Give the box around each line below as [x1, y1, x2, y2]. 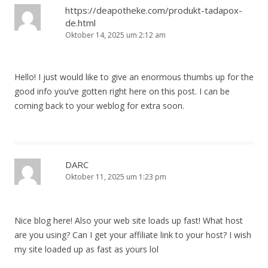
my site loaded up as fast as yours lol [14, 243, 159, 255]
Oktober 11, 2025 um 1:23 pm [65, 172, 166, 182]
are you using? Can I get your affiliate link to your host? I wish [14, 229, 251, 241]
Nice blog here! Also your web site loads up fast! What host [14, 215, 243, 227]
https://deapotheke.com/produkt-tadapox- [65, 4, 242, 17]
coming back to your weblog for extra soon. [14, 100, 184, 112]
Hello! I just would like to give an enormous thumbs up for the [14, 71, 254, 83]
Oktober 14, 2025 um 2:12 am [65, 30, 166, 41]
